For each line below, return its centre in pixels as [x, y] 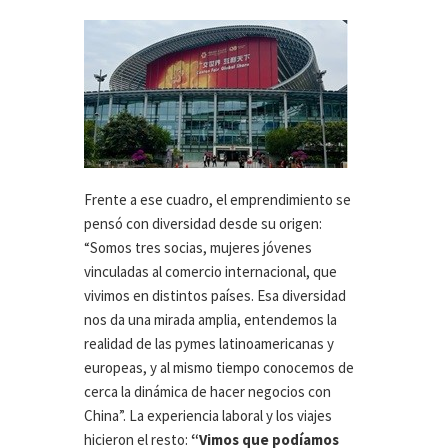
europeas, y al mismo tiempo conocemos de [219, 368]
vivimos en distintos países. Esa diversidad [215, 296]
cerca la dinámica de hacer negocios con [207, 392]
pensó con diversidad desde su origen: [203, 224]
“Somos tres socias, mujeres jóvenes [198, 248]
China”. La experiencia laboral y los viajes [208, 416]
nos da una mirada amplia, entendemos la [210, 320]
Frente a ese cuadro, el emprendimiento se [217, 200]
